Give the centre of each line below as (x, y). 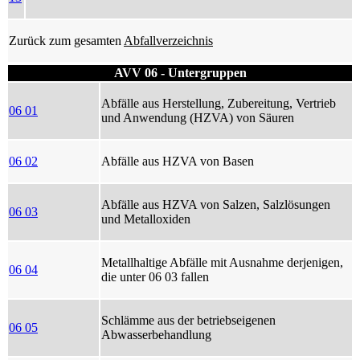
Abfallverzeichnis (168, 40)
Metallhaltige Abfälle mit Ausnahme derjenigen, (222, 262)
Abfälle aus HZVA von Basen (178, 161)
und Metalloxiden (146, 219)
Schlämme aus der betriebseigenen (188, 320)
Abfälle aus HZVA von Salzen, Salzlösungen (216, 204)
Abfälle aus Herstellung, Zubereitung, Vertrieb (219, 103)
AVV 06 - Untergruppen (180, 72)
